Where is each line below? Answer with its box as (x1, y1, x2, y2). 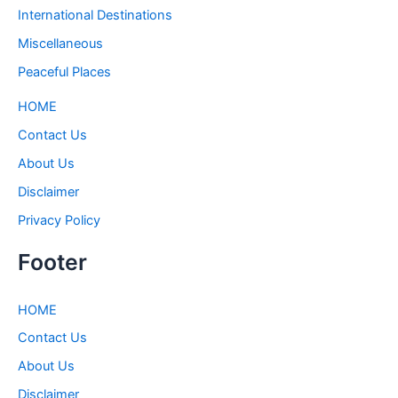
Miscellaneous (18, 35, 103, 52)
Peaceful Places (18, 63, 111, 80)
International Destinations (18, 6, 172, 23)
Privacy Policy (18, 211, 100, 228)
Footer (18, 248, 87, 275)
